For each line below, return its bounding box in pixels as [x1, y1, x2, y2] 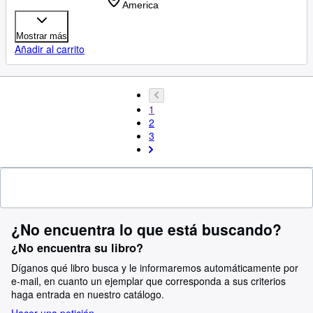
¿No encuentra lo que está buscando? [11, 219, 282, 240]
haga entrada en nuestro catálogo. [11, 287, 164, 301]
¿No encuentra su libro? [11, 240, 143, 256]
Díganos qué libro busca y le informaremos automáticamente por [11, 261, 298, 275]
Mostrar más [16, 31, 67, 41]
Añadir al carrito [15, 42, 85, 56]
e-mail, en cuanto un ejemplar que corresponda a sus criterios [11, 274, 286, 288]
